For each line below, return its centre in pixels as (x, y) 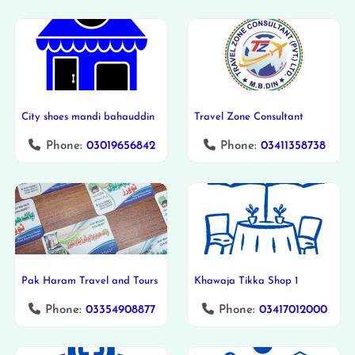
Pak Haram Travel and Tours (90, 281)
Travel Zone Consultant (249, 116)
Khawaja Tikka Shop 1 (246, 281)
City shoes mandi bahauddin (88, 116)
